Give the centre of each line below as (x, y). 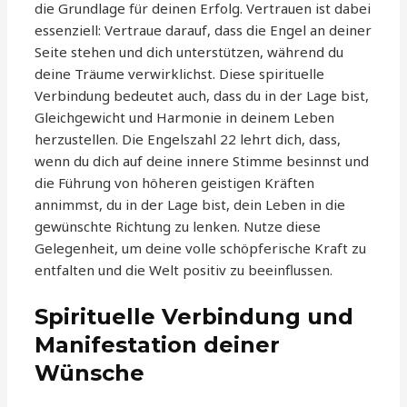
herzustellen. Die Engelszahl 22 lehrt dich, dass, (188, 139)
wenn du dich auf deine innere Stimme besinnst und (202, 161)
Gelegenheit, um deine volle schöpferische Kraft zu (201, 248)
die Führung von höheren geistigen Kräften (175, 183)
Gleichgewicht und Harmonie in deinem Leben (185, 118)
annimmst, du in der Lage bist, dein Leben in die (190, 205)
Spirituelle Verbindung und (194, 317)
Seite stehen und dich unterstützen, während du (189, 52)
